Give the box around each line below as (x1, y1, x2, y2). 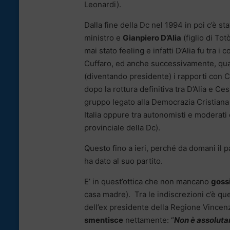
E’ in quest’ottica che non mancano (84, 176, 211, 186)
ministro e (84, 32, 123, 43)
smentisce (84, 215, 123, 225)
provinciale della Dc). (84, 122, 160, 132)
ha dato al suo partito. (84, 156, 163, 166)
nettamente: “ (123, 215, 174, 225)
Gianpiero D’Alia (123, 32, 181, 43)
